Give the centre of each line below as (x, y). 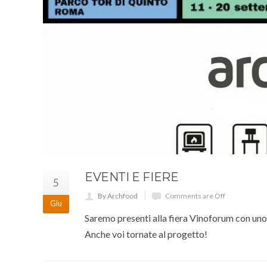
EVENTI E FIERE (132, 177)
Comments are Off (195, 196)
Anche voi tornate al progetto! (146, 234)
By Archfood (118, 196)
